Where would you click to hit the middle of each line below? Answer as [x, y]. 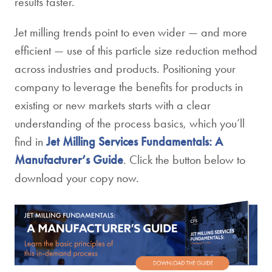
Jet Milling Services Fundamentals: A [134, 142]
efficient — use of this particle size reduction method [136, 51]
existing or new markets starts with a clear [113, 105]
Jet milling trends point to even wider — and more [131, 32]
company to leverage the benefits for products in [129, 87]
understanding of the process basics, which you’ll [130, 124]
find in [30, 142]
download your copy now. [77, 178]
